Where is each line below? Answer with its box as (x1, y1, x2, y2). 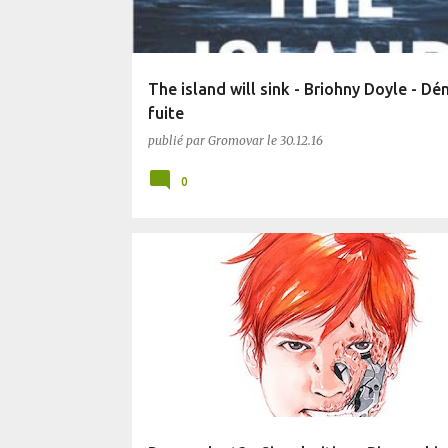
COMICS (155, 262, 198, 274)
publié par (147, 133, 208, 148)
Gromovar (207, 133, 264, 148)
